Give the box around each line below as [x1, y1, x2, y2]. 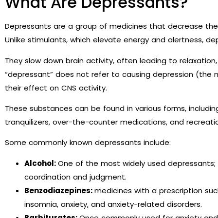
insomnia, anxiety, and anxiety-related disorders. [24, 199, 202, 209]
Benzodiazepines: [24, 185, 94, 196]
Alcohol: [24, 158, 58, 168]
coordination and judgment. [24, 171, 127, 182]
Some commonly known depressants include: [5, 137, 171, 148]
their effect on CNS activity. [5, 82, 107, 93]
